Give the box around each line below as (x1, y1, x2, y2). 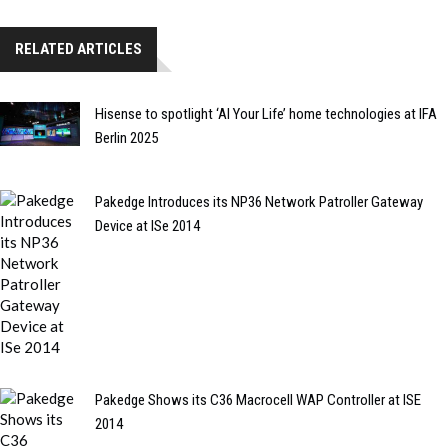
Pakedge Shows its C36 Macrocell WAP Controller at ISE (95, 390, 421, 409)
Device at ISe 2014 (95, 216, 200, 235)
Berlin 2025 (95, 128, 158, 147)
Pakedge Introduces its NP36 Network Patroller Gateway (95, 192, 423, 211)
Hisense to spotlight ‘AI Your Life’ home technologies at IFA (95, 104, 437, 123)
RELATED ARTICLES (15, 39, 142, 58)
